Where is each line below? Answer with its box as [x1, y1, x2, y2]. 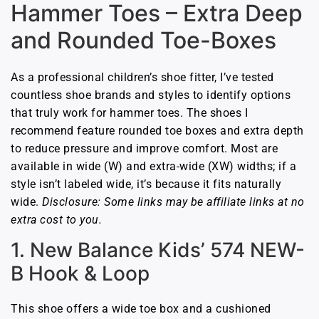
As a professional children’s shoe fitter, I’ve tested [11, 70, 274, 84]
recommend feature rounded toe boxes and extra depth [11, 123, 304, 137]
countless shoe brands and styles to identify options [11, 88, 291, 102]
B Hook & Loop [11, 261, 150, 286]
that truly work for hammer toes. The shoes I [11, 105, 248, 120]
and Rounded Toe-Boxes [11, 26, 276, 54]
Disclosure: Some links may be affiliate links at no [42, 194, 305, 209]
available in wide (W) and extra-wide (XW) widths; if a [11, 159, 296, 173]
